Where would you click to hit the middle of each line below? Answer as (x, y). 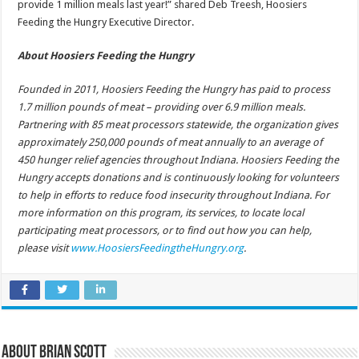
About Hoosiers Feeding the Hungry (106, 56)
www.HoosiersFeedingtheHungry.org (157, 248)
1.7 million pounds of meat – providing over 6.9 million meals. (162, 107)
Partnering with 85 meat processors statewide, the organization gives (178, 125)
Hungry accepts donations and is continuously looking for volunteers (179, 178)
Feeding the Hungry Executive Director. (106, 22)
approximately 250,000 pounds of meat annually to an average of (170, 143)
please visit (44, 248)
